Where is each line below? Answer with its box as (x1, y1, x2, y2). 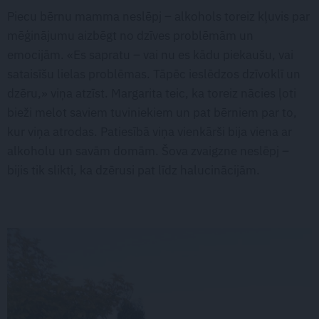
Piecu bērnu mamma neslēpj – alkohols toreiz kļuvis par (7, 8, 310, 24)
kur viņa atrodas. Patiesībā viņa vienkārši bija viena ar (7, 123, 292, 140)
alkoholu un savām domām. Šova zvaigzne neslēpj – (7, 142, 289, 159)
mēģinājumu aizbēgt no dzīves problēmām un (7, 27, 253, 43)
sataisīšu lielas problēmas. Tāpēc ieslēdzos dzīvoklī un (7, 66, 300, 82)
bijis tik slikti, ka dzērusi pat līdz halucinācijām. (7, 162, 260, 178)
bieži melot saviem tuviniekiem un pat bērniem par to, (7, 104, 297, 120)
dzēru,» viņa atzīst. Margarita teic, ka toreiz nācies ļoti (7, 85, 296, 101)
